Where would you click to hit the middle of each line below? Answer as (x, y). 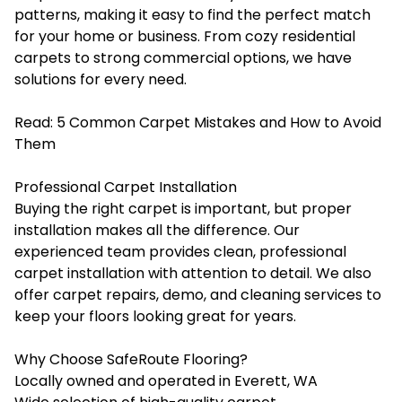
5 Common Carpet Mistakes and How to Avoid (219, 122)
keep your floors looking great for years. (155, 316)
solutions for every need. (100, 79)
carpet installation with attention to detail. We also (193, 273)
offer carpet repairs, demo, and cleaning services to (198, 294)
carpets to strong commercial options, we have (183, 57)
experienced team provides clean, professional (180, 251)
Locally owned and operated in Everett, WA (166, 380)
